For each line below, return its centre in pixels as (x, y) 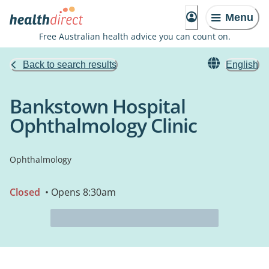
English (242, 65)
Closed (25, 192)
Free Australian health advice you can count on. (134, 36)
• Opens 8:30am (79, 192)
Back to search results (70, 65)
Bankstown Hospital (98, 106)
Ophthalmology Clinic (103, 125)
